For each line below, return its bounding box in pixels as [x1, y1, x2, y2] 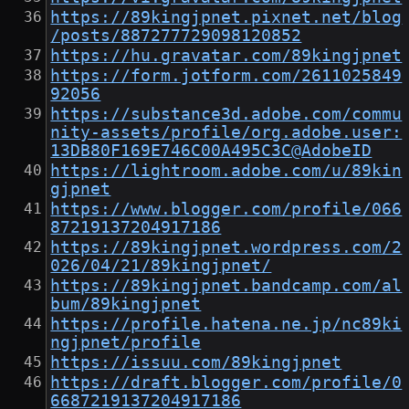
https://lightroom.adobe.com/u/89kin [50, 162, 403, 181]
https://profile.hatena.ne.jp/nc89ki [50, 315, 403, 334]
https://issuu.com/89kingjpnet [50, 353, 342, 372]
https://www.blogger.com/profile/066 [50, 200, 403, 219]
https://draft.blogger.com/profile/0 [50, 373, 403, 393]
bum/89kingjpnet [50, 295, 202, 314]
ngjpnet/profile [50, 333, 202, 352]
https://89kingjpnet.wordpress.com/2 [50, 238, 403, 257]
